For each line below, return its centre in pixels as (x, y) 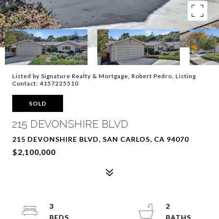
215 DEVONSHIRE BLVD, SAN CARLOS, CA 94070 (100, 139)
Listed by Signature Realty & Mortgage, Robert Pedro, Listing (104, 76)
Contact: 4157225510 (45, 83)
